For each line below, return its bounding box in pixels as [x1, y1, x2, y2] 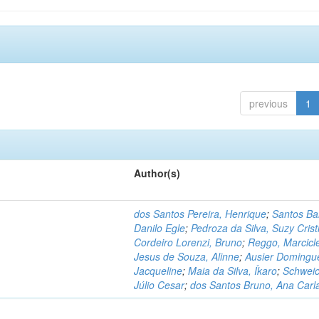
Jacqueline [134, 263, 183, 278]
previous [249, 96, 288, 110]
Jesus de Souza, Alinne [134, 249, 240, 263]
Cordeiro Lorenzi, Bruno [134, 235, 243, 249]
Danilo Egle [134, 221, 186, 235]
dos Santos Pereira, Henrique [134, 206, 267, 221]
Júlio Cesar [134, 278, 185, 292]
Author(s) [134, 166, 181, 180]
